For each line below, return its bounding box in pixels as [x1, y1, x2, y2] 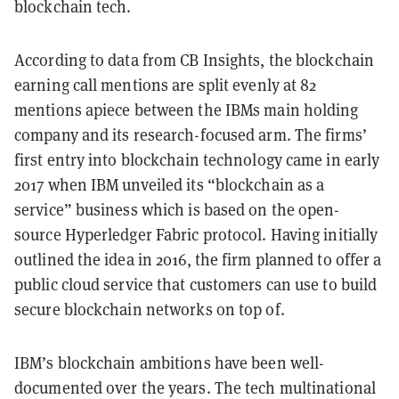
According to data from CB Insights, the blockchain [14, 49, 375, 71]
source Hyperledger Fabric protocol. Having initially [14, 224, 379, 246]
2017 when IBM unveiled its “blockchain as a [14, 174, 325, 196]
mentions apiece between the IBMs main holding [14, 99, 359, 121]
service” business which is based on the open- [14, 199, 340, 221]
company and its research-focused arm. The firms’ [14, 124, 367, 146]
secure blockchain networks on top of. [14, 298, 289, 321]
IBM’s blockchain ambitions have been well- [14, 352, 325, 374]
